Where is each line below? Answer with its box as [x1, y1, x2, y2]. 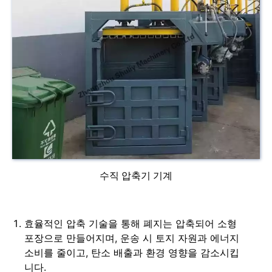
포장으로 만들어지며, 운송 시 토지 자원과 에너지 [24, 231, 239, 244]
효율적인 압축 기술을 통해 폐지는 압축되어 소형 [24, 217, 237, 229]
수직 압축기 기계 [100, 169, 172, 182]
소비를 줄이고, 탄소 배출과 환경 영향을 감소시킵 [24, 246, 239, 259]
